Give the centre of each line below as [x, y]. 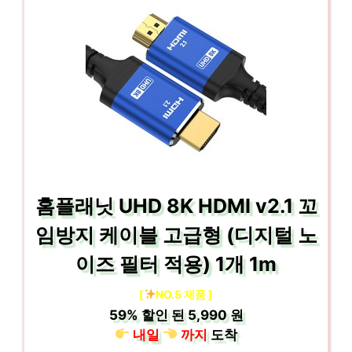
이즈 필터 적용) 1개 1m [176, 264]
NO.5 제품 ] [185, 294]
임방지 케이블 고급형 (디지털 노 [176, 235]
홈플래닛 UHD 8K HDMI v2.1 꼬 [176, 205]
